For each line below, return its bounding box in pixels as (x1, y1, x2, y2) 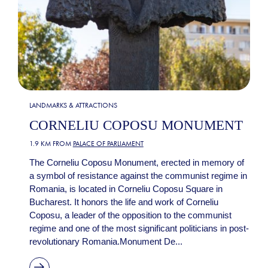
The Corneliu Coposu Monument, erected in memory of (29, 157, 244, 167)
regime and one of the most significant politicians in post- (29, 223, 249, 233)
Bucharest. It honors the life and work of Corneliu (29, 196, 218, 207)
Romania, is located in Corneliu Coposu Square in (29, 183, 223, 194)
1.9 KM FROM (29, 139, 73, 148)
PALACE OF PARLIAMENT (72, 139, 144, 148)
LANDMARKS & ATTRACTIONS (29, 101, 117, 110)
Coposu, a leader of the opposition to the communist (29, 209, 232, 220)
